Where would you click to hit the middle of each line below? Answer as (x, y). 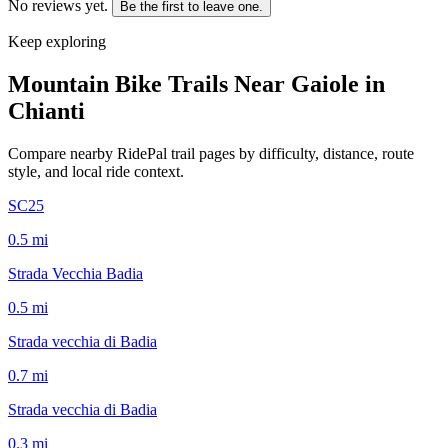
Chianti (46, 110)
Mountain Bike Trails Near (149, 83)
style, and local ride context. (96, 171)
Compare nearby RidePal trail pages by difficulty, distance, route (211, 153)
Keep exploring (57, 41)
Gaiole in (338, 83)
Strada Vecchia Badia (75, 273)
